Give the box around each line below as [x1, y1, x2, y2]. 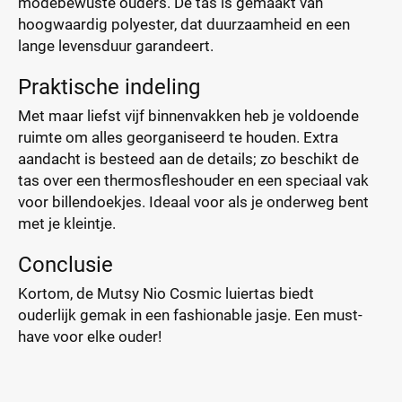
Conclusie [18, 252, 113, 277]
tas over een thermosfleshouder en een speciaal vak [18, 171, 369, 189]
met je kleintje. [18, 214, 116, 232]
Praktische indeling [18, 74, 200, 100]
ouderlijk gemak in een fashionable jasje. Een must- [18, 306, 363, 324]
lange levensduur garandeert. [18, 37, 214, 55]
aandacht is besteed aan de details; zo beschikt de [18, 150, 359, 168]
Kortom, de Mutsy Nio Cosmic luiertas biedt [18, 284, 314, 302]
